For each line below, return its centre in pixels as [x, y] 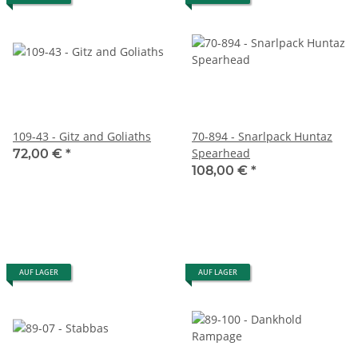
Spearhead [221, 153]
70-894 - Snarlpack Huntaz [262, 136]
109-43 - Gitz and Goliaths [82, 136]
